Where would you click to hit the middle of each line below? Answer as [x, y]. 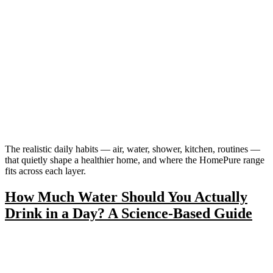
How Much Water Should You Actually [126, 197]
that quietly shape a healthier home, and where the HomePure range [135, 160]
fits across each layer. [45, 171]
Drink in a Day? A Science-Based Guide [129, 213]
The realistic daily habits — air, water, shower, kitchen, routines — [133, 149]
